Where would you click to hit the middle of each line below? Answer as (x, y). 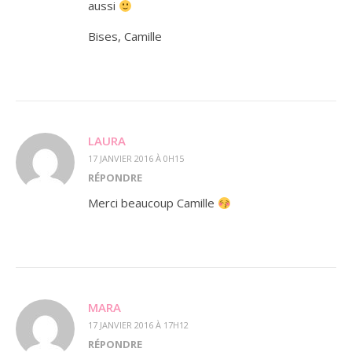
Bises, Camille (125, 36)
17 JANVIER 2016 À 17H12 (138, 325)
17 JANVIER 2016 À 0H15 (136, 158)
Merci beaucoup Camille (153, 203)
